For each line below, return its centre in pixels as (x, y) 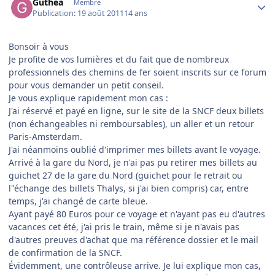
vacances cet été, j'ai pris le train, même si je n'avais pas (124, 227)
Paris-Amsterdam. (45, 136)
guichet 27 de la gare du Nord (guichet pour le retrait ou (126, 175)
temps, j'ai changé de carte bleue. (78, 201)
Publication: (55, 13)
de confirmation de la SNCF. (65, 252)
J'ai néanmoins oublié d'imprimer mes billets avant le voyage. (135, 149)
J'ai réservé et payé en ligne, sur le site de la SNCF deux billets (136, 110)
